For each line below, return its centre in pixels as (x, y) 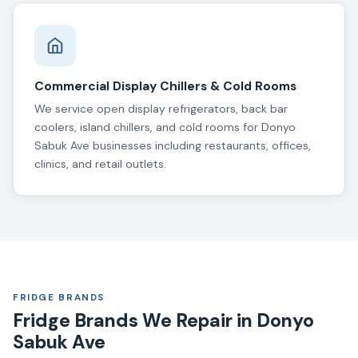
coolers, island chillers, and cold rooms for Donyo (165, 127)
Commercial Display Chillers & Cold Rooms (165, 87)
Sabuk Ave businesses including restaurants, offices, (172, 146)
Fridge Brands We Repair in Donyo (163, 320)
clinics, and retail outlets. (100, 164)
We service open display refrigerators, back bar (161, 109)
